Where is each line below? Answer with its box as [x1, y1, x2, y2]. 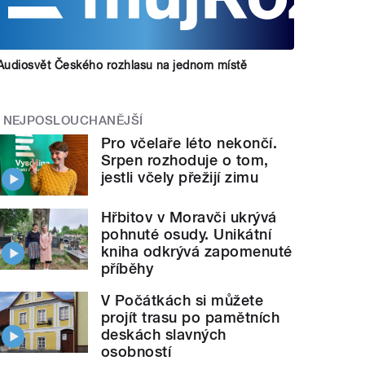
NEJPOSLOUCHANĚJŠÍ [2, 112, 143, 128]
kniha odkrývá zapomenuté [101, 242, 292, 260]
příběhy [101, 259, 154, 277]
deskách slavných [101, 325, 226, 343]
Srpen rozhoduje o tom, [101, 152, 269, 169]
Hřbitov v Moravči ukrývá [101, 208, 277, 226]
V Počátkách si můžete [101, 291, 264, 309]
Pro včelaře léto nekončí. [101, 134, 278, 152]
